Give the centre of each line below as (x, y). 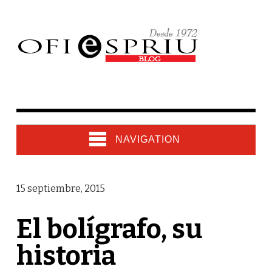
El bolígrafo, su (109, 229)
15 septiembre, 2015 (60, 189)
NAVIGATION (148, 139)
